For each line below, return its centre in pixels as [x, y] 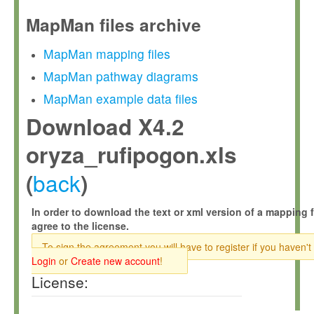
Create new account [115, 261]
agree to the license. [80, 226]
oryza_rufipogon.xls [131, 155]
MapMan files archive [114, 25]
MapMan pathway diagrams [121, 76]
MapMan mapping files [107, 54]
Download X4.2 [105, 127]
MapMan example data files [121, 98]
